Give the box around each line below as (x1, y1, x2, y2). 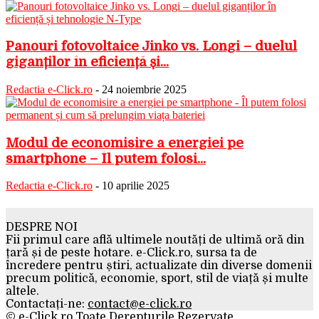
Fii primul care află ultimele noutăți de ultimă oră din (6, 233, 305, 246)
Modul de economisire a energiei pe (6, 135, 244, 150)
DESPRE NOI (6, 220, 78, 234)
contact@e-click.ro (88, 297, 192, 310)
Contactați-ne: (6, 297, 88, 310)
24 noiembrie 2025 (102, 83, 187, 96)
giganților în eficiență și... (6, 54, 169, 70)
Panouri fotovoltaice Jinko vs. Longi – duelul (6, 38, 297, 54)
